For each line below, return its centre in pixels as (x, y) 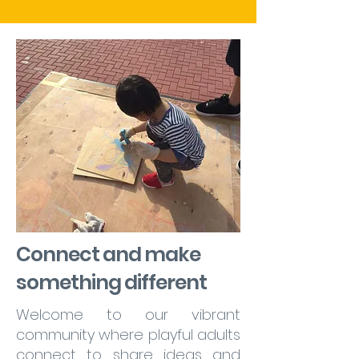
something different (111, 282)
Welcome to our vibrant (128, 315)
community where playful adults (128, 335)
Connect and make (108, 254)
